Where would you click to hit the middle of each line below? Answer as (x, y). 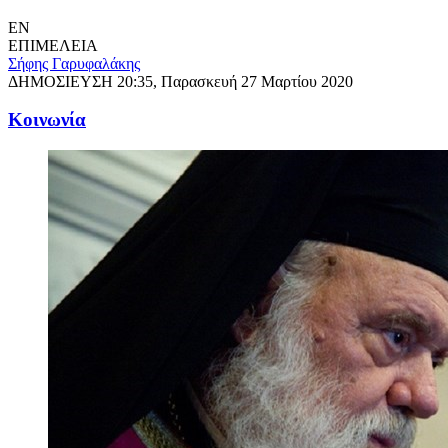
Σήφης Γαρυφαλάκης (74, 63)
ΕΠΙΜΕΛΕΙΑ (53, 45)
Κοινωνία (47, 120)
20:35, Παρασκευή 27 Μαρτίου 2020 (235, 81)
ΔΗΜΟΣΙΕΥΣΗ (62, 81)
